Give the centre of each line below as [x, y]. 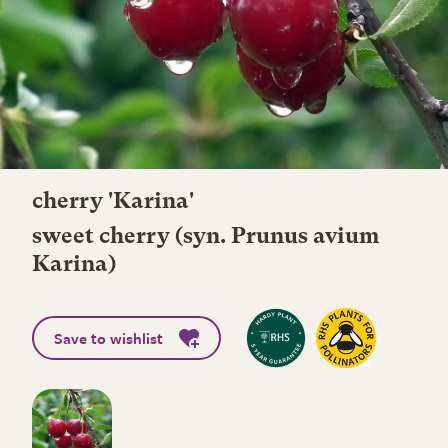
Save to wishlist [108, 338]
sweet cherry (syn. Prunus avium [206, 237]
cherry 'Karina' [113, 202]
